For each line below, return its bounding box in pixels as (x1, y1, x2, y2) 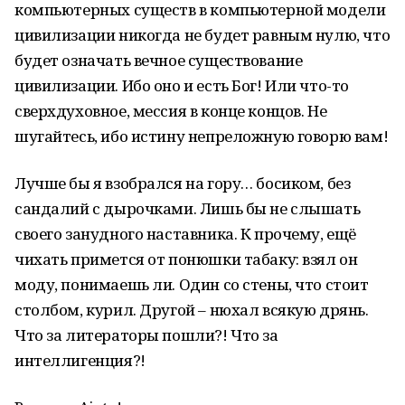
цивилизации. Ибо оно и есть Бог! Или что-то (14, 75, 349, 96)
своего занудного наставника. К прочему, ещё (14, 223, 356, 244)
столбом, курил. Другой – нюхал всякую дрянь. (14, 299, 369, 320)
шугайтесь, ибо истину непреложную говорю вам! (14, 126, 389, 146)
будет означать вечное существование (14, 50, 303, 71)
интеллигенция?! (14, 350, 146, 371)
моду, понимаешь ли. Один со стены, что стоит (14, 274, 369, 295)
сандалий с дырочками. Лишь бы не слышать (14, 198, 361, 219)
